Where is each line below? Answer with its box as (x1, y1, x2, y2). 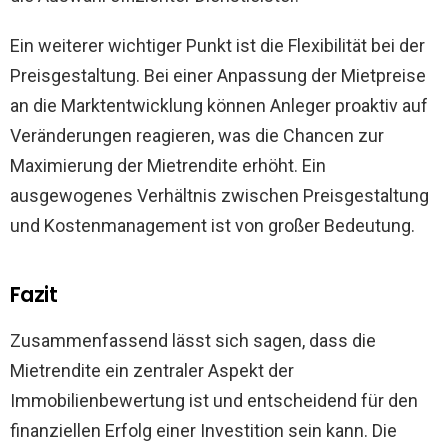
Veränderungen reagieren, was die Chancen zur (10, 125, 384, 146)
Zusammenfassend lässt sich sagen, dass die (10, 330, 376, 351)
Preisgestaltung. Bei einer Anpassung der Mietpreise (10, 65, 426, 86)
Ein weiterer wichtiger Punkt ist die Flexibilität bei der (10, 35, 425, 56)
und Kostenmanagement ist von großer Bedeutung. (10, 215, 415, 236)
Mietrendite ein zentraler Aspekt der (10, 360, 294, 381)
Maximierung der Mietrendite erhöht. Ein (10, 155, 326, 176)
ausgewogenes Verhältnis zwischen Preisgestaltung (10, 185, 429, 206)
